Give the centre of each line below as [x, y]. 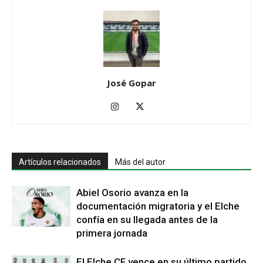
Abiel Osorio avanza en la [132, 192]
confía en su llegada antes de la [147, 219]
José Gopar [131, 82]
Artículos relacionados [60, 162]
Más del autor [140, 162]
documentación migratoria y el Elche [158, 206]
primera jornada [112, 233]
